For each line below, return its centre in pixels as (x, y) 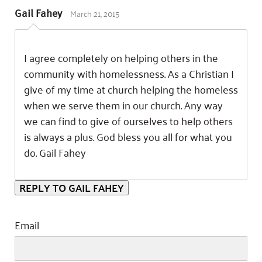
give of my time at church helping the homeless (131, 89)
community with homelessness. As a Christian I (129, 73)
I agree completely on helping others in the (121, 57)
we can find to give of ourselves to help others (128, 120)
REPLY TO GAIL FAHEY (72, 188)
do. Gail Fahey (55, 152)
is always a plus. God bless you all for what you (128, 136)
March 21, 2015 (95, 13)
